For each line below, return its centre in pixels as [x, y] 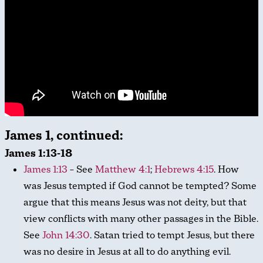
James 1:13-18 [38, 154]
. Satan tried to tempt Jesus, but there [172, 235]
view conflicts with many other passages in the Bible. [141, 219]
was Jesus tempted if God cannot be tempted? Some [140, 186]
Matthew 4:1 [123, 170]
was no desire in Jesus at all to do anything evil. [127, 252]
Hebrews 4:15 [184, 170]
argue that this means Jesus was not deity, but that [135, 203]
